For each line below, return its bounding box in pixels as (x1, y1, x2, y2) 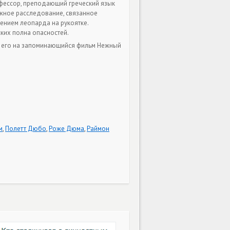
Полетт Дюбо (5, 124, 46, 133)
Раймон (87, 124, 109, 133)
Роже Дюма (49, 124, 84, 133)
